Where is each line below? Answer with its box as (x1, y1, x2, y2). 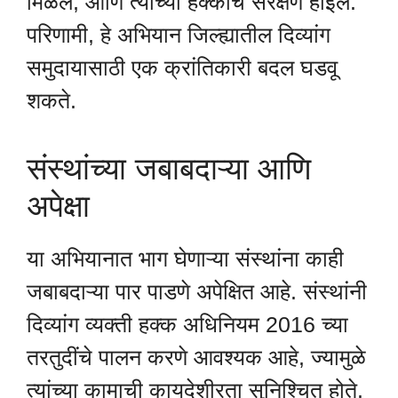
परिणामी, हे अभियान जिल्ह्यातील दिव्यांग (27, 21, 330, 47)
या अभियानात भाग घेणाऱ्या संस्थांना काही (27, 246, 344, 272)
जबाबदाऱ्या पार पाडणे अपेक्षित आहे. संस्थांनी (27, 279, 367, 305)
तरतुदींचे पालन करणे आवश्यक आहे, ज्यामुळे (27, 345, 366, 370)
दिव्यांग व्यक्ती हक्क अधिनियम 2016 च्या (27, 312, 348, 338)
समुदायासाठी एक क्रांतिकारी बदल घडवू (27, 54, 338, 80)
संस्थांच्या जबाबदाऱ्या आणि (27, 151, 311, 187)
